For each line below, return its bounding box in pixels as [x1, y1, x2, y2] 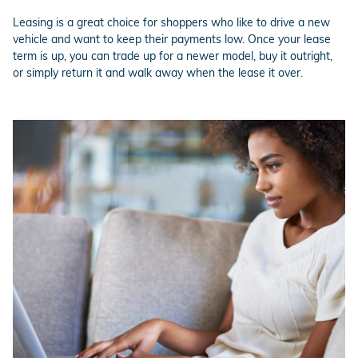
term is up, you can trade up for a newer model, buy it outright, [13, 49, 332, 63]
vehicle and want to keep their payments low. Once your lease [13, 32, 331, 46]
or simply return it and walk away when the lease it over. [13, 66, 303, 80]
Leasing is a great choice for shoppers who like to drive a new [13, 15, 330, 30]
